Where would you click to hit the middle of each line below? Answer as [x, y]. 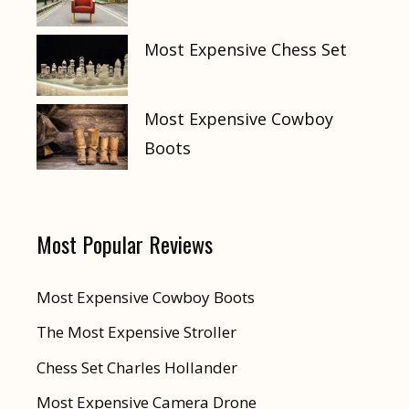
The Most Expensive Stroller [136, 332]
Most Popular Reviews [125, 243]
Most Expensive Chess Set [246, 49]
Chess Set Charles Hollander [137, 367]
